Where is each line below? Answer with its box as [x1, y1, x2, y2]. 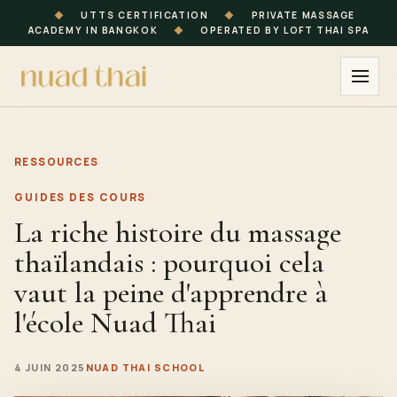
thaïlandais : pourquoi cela [14, 245, 324, 281]
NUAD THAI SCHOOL [85, 361, 206, 374]
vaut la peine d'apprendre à [14, 275, 328, 311]
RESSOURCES [14, 155, 99, 168]
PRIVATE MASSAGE [247, 9, 356, 21]
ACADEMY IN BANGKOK [27, 24, 161, 36]
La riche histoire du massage [14, 214, 341, 251]
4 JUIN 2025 [14, 361, 86, 374]
